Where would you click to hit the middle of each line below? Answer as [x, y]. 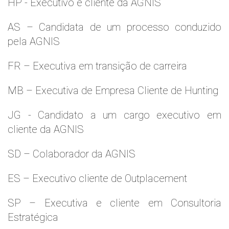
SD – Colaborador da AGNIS [72, 154]
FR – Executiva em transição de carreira [97, 66]
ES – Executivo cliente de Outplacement [97, 178]
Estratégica [33, 217]
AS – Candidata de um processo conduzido [114, 27]
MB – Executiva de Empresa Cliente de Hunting [113, 90]
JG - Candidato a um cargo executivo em [114, 115]
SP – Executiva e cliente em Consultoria [114, 203]
